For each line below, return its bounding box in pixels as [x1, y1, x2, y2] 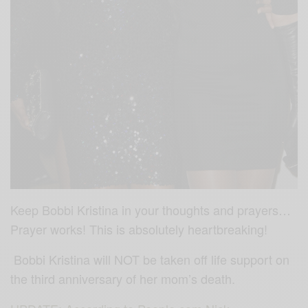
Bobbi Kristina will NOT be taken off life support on [10, 250, 290, 268]
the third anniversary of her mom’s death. [10, 269, 239, 287]
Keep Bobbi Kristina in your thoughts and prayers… [10, 200, 291, 219]
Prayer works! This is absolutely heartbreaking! [10, 219, 268, 238]
